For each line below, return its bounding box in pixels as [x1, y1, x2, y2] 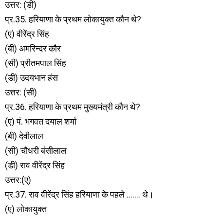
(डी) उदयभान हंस [5, 73, 58, 83]
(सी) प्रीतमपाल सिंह [5, 58, 66, 68]
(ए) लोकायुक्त [5, 204, 47, 214]
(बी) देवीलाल [5, 131, 43, 141]
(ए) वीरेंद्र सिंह [5, 29, 49, 39]
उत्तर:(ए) [5, 175, 31, 185]
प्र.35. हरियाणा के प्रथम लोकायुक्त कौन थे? [5, 14, 141, 24]
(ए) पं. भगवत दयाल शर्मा [5, 116, 76, 127]
